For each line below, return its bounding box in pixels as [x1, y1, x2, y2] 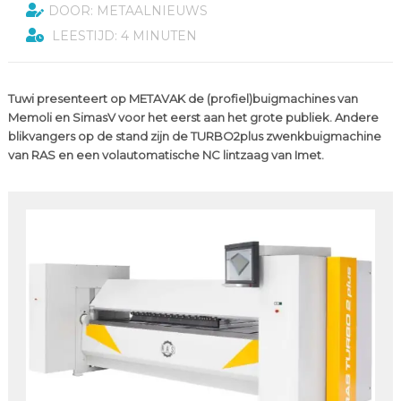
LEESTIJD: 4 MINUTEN [47, 28, 197, 44]
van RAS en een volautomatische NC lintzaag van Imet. [7, 148, 324, 162]
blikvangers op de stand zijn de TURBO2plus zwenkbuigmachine [7, 129, 381, 143]
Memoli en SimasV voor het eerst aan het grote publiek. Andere [7, 110, 379, 124]
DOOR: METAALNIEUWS [47, 3, 208, 19]
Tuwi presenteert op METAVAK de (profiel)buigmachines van [7, 91, 358, 106]
